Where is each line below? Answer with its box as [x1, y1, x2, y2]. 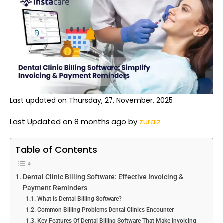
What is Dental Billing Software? [37, 195, 122, 202]
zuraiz [139, 116, 161, 127]
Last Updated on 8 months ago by [10, 116, 139, 127]
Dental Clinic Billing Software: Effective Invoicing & [22, 172, 183, 181]
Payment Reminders [22, 183, 87, 192]
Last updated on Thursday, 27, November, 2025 [10, 95, 173, 105]
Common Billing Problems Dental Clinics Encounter [37, 206, 174, 213]
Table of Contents [15, 143, 97, 156]
